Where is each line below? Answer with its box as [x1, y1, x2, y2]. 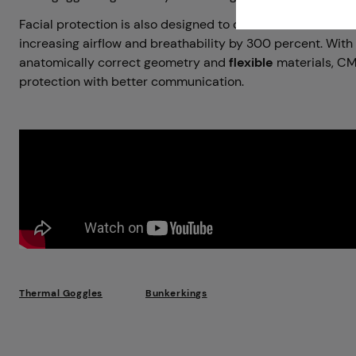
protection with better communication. [19, 72, 244, 90]
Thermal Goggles [19, 286, 103, 300]
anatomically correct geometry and [19, 53, 229, 71]
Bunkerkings [145, 286, 207, 300]
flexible [229, 53, 273, 71]
